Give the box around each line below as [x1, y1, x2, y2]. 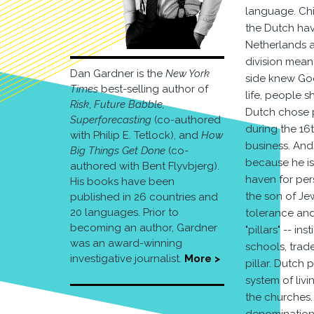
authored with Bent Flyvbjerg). [70, 160, 219, 173]
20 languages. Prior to [70, 206, 179, 219]
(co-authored [151, 114, 221, 127]
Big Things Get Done [70, 144, 165, 158]
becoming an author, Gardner [70, 221, 217, 235]
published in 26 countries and [70, 191, 218, 204]
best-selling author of [98, 83, 208, 96]
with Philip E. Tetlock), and [70, 129, 201, 142]
